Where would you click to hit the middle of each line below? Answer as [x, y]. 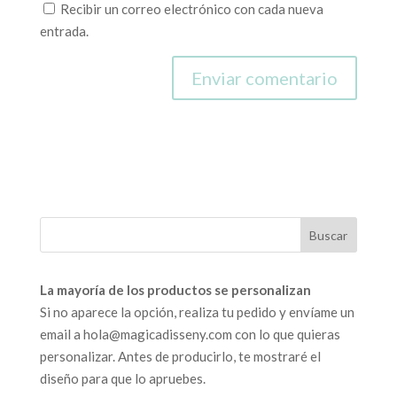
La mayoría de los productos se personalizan [175, 290]
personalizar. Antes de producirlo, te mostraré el [180, 357]
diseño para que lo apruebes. [122, 379]
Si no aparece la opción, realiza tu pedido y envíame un [197, 312]
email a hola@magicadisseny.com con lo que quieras [190, 335]
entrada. [64, 31]
